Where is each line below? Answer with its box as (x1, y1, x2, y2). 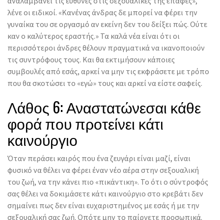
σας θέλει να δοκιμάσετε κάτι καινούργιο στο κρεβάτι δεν (7, 188, 203, 198)
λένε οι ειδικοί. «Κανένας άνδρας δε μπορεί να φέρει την (7, 7, 197, 17)
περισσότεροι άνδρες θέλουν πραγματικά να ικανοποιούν (7, 42, 205, 53)
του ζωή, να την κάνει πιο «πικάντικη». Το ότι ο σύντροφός (7, 176, 208, 187)
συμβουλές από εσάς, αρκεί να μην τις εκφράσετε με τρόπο (7, 66, 209, 76)
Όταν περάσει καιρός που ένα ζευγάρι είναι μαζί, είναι (7, 153, 191, 163)
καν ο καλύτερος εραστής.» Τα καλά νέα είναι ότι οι (7, 30, 180, 41)
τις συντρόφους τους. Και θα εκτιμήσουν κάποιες (7, 54, 175, 64)
